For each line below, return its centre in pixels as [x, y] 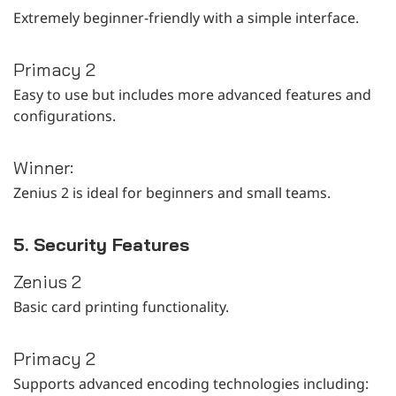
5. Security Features [101, 244]
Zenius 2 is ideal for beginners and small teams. [172, 192]
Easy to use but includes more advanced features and [192, 94]
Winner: [43, 167]
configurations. [65, 115]
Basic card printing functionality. [121, 306]
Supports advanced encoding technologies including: [191, 383]
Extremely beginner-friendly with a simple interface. [186, 17]
